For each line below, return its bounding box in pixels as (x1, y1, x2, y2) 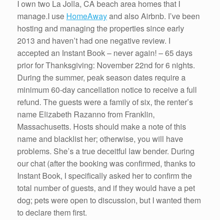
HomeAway (66, 10, 107, 22)
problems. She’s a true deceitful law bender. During (17, 145, 194, 157)
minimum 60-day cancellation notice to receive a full (17, 83, 197, 95)
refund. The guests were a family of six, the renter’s (17, 96, 193, 108)
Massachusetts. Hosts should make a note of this (17, 120, 186, 132)
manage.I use (17, 10, 66, 22)
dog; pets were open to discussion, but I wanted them (17, 194, 201, 206)
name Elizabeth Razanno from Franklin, (17, 108, 155, 120)
